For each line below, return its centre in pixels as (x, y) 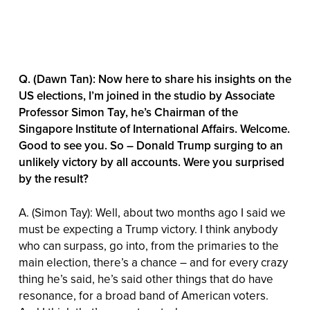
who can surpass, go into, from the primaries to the (148, 246)
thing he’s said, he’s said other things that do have (146, 279)
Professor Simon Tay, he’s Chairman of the (128, 112)
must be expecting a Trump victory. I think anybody (148, 229)
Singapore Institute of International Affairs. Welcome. (154, 128)
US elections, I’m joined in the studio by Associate (146, 95)
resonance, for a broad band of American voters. (143, 296)
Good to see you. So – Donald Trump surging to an (151, 145)
